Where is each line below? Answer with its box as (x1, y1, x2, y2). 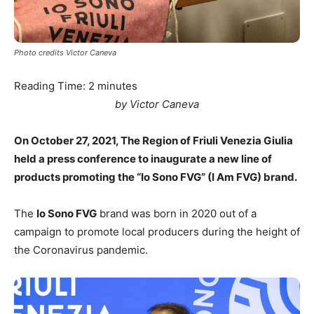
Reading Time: (14, 78, 88, 93)
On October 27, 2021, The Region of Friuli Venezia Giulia (14, 133, 293, 147)
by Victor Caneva (115, 97, 199, 111)
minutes (97, 78, 137, 93)
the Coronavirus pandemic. (14, 243, 148, 257)
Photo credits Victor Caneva (14, 47, 116, 57)
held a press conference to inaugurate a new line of (14, 151, 272, 165)
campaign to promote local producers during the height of (14, 224, 300, 238)
